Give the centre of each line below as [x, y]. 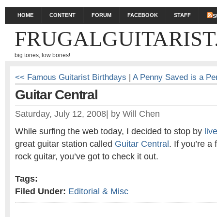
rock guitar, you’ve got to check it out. [87, 156]
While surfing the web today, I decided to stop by [110, 131]
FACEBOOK [143, 15]
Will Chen [141, 114]
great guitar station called [65, 144]
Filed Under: [40, 191]
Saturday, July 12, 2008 [61, 114]
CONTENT [62, 15]
